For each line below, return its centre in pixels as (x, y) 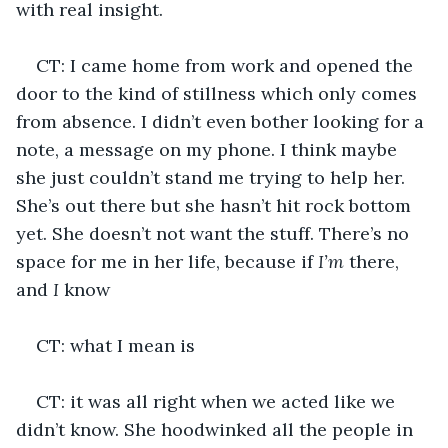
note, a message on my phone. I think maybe (209, 149)
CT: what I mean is (115, 345)
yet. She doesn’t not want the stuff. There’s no (215, 233)
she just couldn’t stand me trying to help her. (213, 177)
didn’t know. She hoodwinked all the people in (217, 429)
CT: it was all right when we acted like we (218, 401)
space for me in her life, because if (167, 261)
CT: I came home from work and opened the (227, 65)
